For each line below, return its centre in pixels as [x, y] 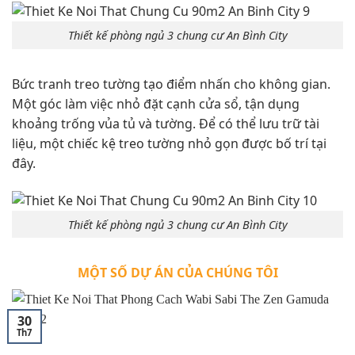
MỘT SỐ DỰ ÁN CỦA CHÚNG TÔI [177, 273]
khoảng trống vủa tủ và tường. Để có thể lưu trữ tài [166, 123]
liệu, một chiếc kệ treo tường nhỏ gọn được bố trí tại [169, 143]
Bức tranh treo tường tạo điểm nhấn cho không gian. [171, 84]
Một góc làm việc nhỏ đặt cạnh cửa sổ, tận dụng [156, 103]
